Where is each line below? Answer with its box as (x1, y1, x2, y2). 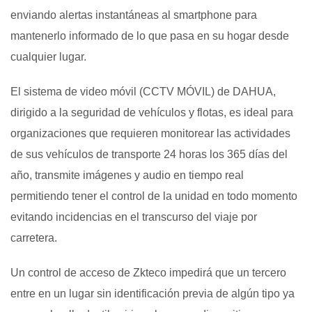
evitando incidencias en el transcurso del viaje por (10, 210, 257, 223)
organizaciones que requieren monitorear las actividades (10, 127, 290, 139)
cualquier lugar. (10, 50, 86, 63)
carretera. (10, 231, 57, 244)
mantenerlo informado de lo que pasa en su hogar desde (10, 29, 289, 42)
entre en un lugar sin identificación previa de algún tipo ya (10, 287, 295, 299)
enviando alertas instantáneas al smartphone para (10, 8, 257, 21)
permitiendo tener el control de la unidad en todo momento (10, 189, 297, 202)
